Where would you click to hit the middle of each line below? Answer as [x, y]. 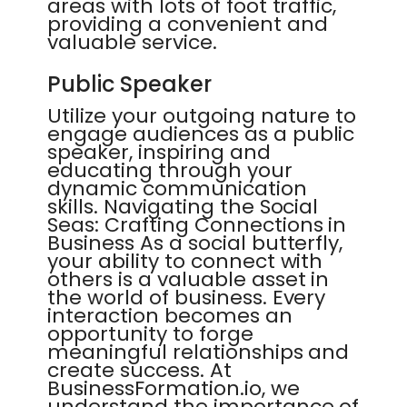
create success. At [139, 370]
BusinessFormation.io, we [174, 388]
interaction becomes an [170, 316]
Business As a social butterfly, [195, 243]
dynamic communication [177, 189]
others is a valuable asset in [189, 279]
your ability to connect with [185, 261]
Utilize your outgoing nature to [202, 116]
